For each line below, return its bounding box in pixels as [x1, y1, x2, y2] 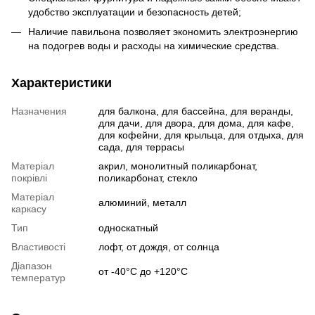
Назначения [11, 105, 67, 117]
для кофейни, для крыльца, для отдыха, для [98, 129, 304, 141]
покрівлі [11, 172, 47, 184]
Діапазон [11, 260, 52, 272]
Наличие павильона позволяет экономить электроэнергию [28, 26, 298, 38]
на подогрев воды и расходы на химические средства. [28, 40, 279, 52]
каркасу [11, 203, 46, 215]
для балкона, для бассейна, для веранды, [98, 105, 293, 117]
